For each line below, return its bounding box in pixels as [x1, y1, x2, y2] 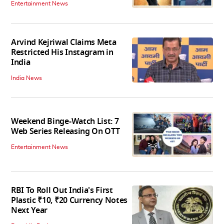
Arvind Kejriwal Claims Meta [11, 36, 116, 48]
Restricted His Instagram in [11, 46, 113, 58]
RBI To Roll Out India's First [11, 184, 113, 197]
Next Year [11, 204, 48, 217]
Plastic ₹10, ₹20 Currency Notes [11, 194, 128, 207]
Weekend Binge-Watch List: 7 [11, 115, 119, 128]
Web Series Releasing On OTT [11, 125, 120, 138]
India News [11, 74, 42, 81]
